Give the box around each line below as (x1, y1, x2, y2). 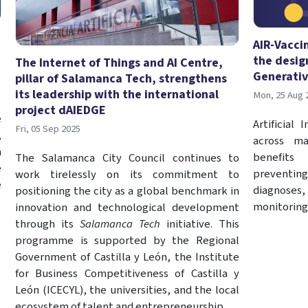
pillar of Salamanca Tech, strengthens (14, 69, 227, 87)
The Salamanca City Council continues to (14, 149, 239, 166)
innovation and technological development (14, 199, 239, 216)
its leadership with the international (14, 85, 219, 103)
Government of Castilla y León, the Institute (14, 248, 239, 265)
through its (14, 215, 80, 232)
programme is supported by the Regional (14, 232, 239, 249)
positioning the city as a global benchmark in (14, 182, 239, 199)
